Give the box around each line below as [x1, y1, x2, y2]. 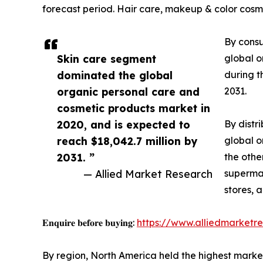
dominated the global [57, 68, 173, 82]
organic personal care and [57, 85, 200, 98]
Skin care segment [57, 52, 156, 65]
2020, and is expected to [57, 117, 190, 131]
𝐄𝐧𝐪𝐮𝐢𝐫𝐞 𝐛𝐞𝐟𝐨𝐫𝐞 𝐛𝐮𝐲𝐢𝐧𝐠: [42, 216, 137, 228]
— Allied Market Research [83, 167, 213, 180]
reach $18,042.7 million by [57, 134, 197, 147]
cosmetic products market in [57, 101, 210, 114]
